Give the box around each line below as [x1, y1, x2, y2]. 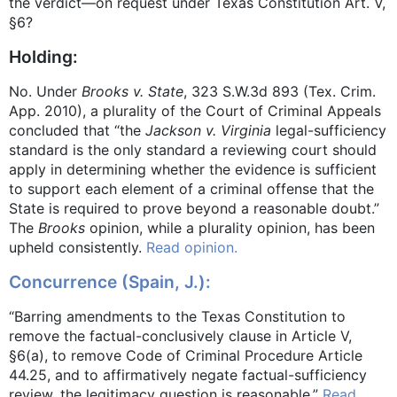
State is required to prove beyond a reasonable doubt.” [9, 198, 379, 217]
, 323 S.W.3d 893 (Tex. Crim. [183, 82, 376, 100]
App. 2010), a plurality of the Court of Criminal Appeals [9, 101, 381, 120]
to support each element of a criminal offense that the [9, 179, 374, 198]
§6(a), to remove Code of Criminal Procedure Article [9, 346, 362, 364]
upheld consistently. [9, 237, 146, 256]
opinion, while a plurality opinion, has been [85, 218, 375, 237]
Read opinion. [146, 237, 237, 256]
